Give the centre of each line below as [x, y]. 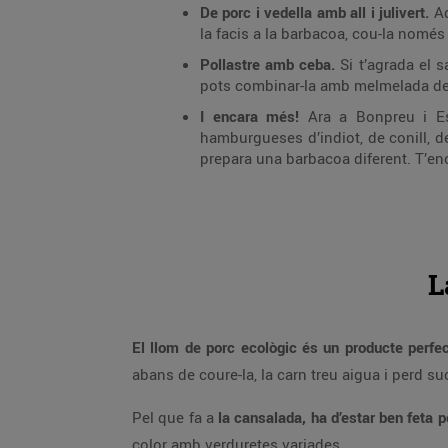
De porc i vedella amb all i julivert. [314, 12]
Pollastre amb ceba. [267, 64]
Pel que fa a [175, 417]
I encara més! [249, 116]
